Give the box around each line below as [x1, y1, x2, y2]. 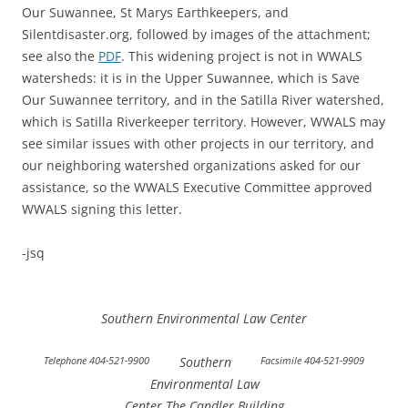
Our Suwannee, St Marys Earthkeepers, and [22, 3, 289, 21]
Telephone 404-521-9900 [44, 352, 149, 367]
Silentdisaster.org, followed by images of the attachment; [22, 25, 371, 43]
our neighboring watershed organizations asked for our [22, 156, 361, 174]
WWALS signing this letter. [22, 199, 182, 218]
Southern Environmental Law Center [101, 309, 307, 327]
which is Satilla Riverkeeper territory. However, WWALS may [22, 112, 385, 130]
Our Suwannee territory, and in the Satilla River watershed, [22, 90, 384, 108]
